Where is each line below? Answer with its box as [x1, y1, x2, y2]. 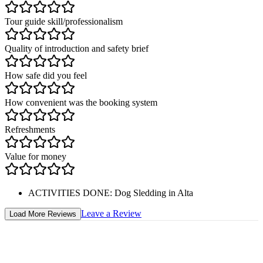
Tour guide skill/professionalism [5, 16, 123, 26]
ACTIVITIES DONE [28, 187, 110, 198]
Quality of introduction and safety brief [5, 43, 149, 53]
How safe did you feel [5, 70, 87, 80]
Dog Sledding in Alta [114, 187, 193, 198]
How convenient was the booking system [5, 97, 157, 107]
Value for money [5, 151, 66, 161]
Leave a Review [81, 208, 141, 218]
